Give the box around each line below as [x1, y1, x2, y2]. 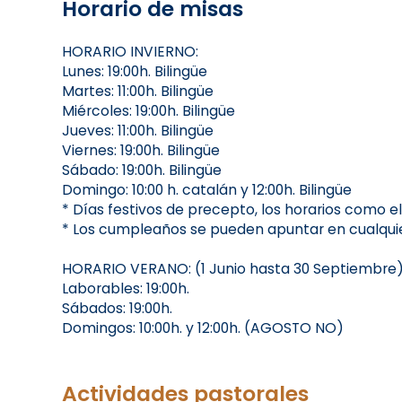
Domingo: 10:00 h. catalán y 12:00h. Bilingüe [61, 180, 352, 200]
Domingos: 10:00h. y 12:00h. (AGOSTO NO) [61, 319, 344, 338]
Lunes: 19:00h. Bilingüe [61, 62, 207, 82]
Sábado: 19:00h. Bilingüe [61, 161, 222, 180]
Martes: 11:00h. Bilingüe [61, 82, 214, 101]
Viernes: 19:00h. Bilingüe [61, 141, 220, 161]
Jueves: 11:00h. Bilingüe [61, 121, 214, 141]
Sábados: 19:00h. [61, 299, 172, 319]
